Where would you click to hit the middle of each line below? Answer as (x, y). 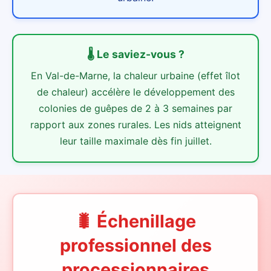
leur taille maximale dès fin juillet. (135, 141)
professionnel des (135, 245)
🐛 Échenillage (135, 221)
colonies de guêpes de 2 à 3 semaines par (135, 108)
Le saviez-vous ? (140, 54)
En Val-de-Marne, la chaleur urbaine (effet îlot (135, 75)
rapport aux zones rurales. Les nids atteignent (135, 124)
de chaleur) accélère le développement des (135, 92)
